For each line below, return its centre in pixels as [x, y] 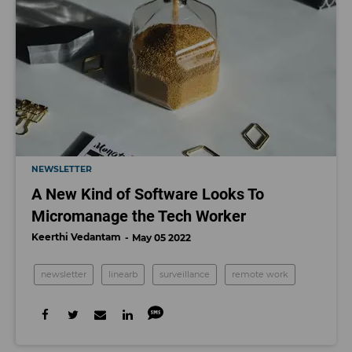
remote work [260, 275]
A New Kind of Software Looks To [148, 194]
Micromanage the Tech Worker [139, 216]
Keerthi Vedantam [76, 237]
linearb [123, 275]
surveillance [185, 275]
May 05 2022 [161, 238]
